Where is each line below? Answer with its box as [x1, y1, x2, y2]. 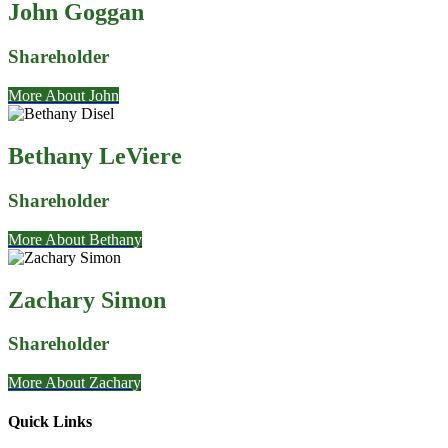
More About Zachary [8, 374, 141, 392]
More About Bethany [8, 230, 142, 248]
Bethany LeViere [8, 142, 182, 169]
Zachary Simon [8, 286, 166, 313]
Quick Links [8, 413, 92, 431]
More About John [8, 87, 119, 105]
